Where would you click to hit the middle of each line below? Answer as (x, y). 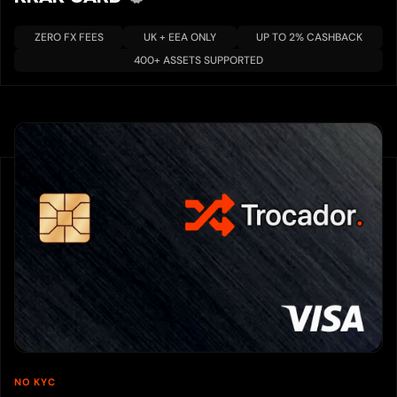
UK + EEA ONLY (179, 38)
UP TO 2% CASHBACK (310, 38)
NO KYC (35, 382)
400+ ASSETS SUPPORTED (198, 61)
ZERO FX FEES (69, 38)
